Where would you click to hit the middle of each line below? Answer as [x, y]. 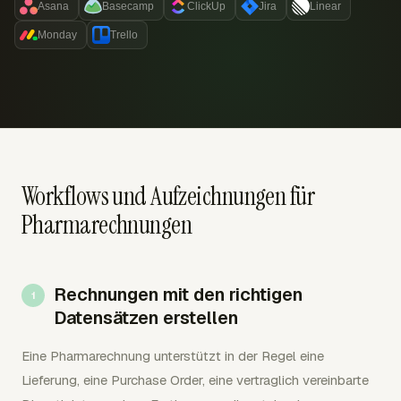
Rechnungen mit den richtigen [178, 294]
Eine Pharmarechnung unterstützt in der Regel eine [173, 356]
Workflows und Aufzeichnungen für [168, 196]
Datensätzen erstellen [146, 318]
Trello [124, 35]
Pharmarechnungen [107, 225]
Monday [57, 35]
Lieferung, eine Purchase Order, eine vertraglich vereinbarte [195, 380]
